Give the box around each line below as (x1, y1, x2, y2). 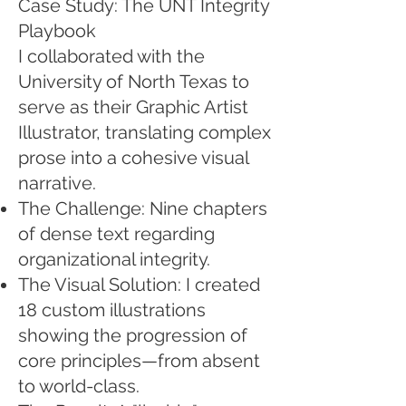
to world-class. (18, 375, 140, 397)
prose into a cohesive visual (18, 147, 248, 169)
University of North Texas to (18, 71, 249, 92)
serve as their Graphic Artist (18, 96, 248, 118)
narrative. (18, 172, 96, 194)
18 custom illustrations (18, 299, 206, 321)
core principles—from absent (18, 350, 260, 372)
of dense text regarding (18, 223, 215, 245)
